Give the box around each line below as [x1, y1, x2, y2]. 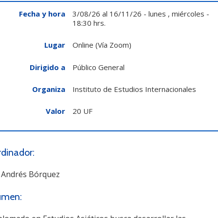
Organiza [32, 84, 65, 94]
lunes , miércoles [148, 9, 206, 18]
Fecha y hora [19, 9, 65, 18]
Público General [73, 62, 125, 72]
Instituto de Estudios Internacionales [73, 84, 196, 94]
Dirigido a [30, 62, 65, 72]
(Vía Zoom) [95, 40, 131, 50]
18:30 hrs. [73, 18, 106, 28]
